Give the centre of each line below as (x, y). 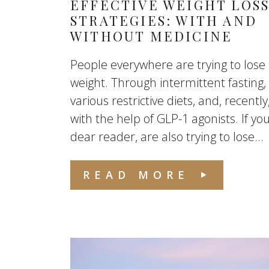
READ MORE (136, 175)
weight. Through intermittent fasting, (168, 83)
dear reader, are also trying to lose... (167, 137)
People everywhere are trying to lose (168, 65)
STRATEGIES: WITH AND (164, 20)
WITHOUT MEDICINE (152, 36)
